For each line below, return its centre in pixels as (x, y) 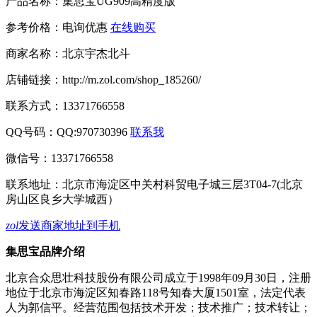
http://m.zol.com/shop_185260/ (132, 80)
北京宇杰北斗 (96, 54)
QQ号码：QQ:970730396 (68, 132)
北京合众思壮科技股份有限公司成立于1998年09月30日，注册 (158, 278)
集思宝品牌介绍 (45, 252)
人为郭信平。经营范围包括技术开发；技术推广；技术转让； (158, 308)
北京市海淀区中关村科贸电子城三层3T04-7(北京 (183, 185)
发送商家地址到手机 (69, 226)
